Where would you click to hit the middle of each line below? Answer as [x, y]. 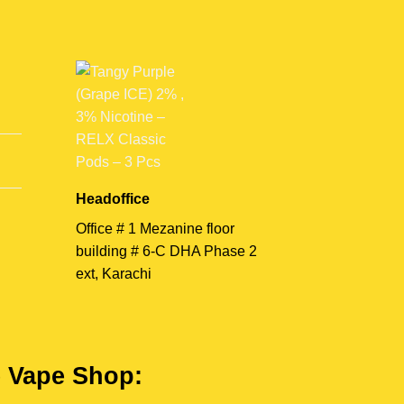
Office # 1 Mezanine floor [155, 228]
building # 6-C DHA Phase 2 [166, 251]
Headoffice [112, 198]
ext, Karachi [113, 273]
